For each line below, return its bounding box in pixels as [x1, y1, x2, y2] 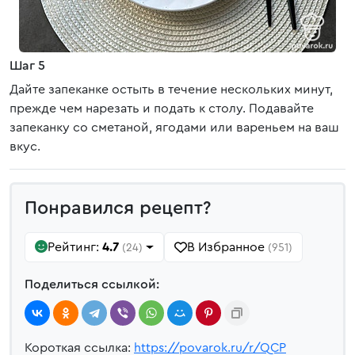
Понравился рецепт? [25, 199, 212, 218]
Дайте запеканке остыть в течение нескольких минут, [10, 83, 333, 96]
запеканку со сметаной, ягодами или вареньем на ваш [10, 121, 339, 134]
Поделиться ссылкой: [25, 278, 159, 291]
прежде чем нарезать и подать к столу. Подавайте [10, 102, 314, 115]
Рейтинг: [48, 241, 102, 254]
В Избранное [186, 241, 268, 254]
